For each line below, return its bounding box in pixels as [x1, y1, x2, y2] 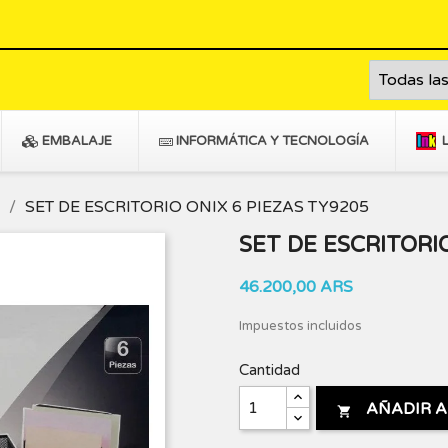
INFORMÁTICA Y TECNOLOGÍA [176, 133, 369, 150]
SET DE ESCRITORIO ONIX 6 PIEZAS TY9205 [25, 197, 369, 218]
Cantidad [239, 361, 300, 380]
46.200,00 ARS [239, 277, 353, 298]
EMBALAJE [42, 133, 112, 150]
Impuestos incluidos [239, 318, 362, 335]
